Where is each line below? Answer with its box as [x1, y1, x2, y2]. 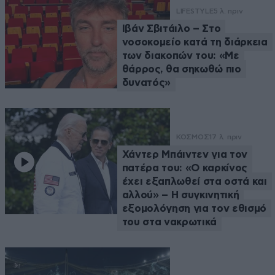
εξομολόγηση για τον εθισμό [122, 203, 266, 214]
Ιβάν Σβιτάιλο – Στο [122, 23, 221, 34]
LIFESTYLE [176, 7, 214, 16]
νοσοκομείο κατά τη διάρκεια [122, 37, 268, 48]
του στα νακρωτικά [122, 217, 217, 228]
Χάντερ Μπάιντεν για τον [122, 149, 247, 160]
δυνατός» [122, 77, 171, 88]
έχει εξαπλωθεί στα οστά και [122, 176, 267, 187]
